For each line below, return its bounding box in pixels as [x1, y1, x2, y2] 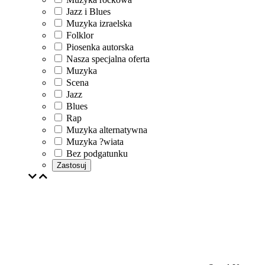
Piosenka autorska [66, 42, 134, 52]
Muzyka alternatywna [66, 125, 147, 135]
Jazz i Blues [66, 7, 111, 17]
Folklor [66, 30, 93, 40]
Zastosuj [57, 161, 86, 170]
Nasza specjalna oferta [66, 54, 150, 64]
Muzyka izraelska [66, 18, 132, 28]
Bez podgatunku [66, 148, 128, 159]
